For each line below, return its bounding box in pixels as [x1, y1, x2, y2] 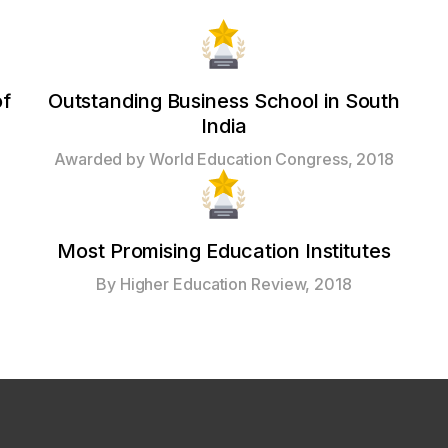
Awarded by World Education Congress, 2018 [54, 149, 394, 170]
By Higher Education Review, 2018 [96, 274, 352, 295]
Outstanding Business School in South [47, 89, 401, 114]
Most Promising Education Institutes [57, 239, 391, 264]
